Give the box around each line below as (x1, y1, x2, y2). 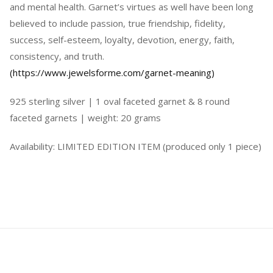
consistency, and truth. (10, 50, 104, 63)
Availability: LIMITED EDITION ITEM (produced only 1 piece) (10, 140, 261, 153)
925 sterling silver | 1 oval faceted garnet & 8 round (10, 95, 230, 108)
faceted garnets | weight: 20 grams (10, 112, 161, 124)
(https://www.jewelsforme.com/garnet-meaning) (10, 66, 214, 79)
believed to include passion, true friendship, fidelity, (10, 17, 225, 30)
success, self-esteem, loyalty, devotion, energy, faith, (10, 34, 235, 46)
